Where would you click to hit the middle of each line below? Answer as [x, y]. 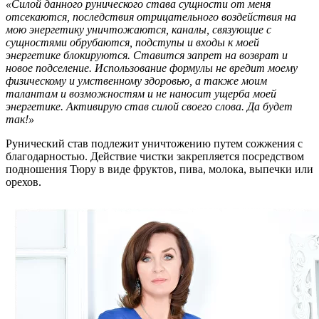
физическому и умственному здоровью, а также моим [136, 81]
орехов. [23, 182]
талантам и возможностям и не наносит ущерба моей [141, 94]
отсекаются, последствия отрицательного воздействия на [151, 17]
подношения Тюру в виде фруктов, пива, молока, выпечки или [159, 169]
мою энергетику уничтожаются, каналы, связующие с [138, 30]
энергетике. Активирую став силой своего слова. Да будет [149, 107]
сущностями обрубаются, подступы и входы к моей [132, 43]
